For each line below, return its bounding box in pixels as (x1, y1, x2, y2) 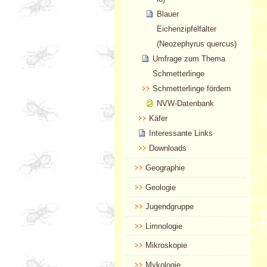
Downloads (149, 144, 187, 153)
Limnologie (145, 221, 182, 231)
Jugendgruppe (145, 202, 194, 212)
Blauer (156, 10, 179, 19)
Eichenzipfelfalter (156, 24, 216, 34)
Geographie (145, 163, 185, 172)
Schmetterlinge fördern (153, 84, 231, 94)
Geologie (145, 182, 176, 192)
